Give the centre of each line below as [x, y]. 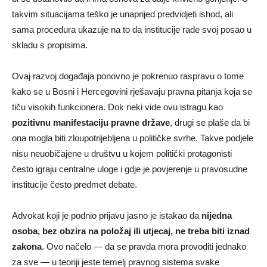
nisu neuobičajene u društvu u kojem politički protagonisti [122, 153]
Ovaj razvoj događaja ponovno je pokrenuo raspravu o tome [128, 76]
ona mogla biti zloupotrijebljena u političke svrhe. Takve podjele [133, 138]
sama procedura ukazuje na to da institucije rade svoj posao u [132, 29]
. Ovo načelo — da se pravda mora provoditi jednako [144, 246]
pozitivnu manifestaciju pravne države [91, 122]
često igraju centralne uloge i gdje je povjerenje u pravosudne [130, 169]
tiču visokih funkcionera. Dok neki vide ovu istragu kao [117, 107]
